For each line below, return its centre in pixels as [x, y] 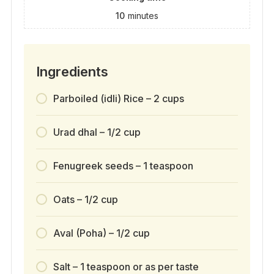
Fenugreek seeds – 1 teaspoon [123, 166]
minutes [143, 16]
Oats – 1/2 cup [85, 200]
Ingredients [72, 72]
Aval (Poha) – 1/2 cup [101, 233]
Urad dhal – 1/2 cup [97, 132]
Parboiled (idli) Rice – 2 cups [118, 99]
